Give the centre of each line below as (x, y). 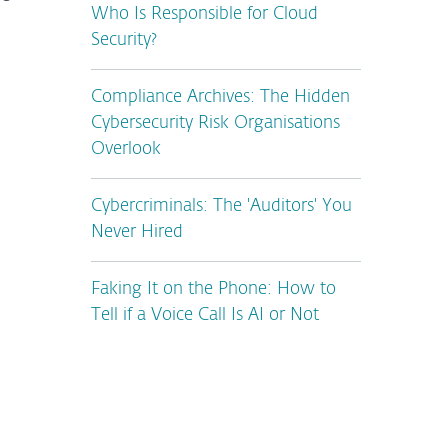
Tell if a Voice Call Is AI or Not (205, 315)
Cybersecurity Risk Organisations (215, 123)
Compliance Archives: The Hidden (220, 97)
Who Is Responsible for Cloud (204, 14)
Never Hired (137, 232)
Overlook (126, 149)
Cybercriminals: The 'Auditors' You (221, 206)
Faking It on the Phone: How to (213, 289)
